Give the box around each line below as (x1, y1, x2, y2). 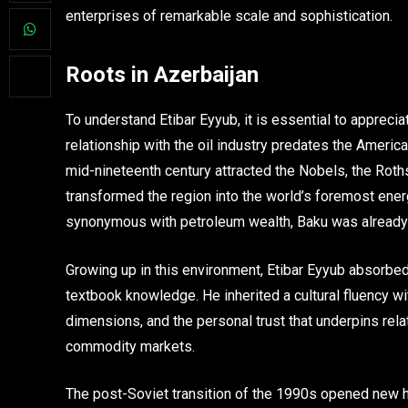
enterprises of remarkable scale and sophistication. (66, 6, 393, 25)
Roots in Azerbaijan (66, 62, 259, 88)
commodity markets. (66, 337, 195, 355)
